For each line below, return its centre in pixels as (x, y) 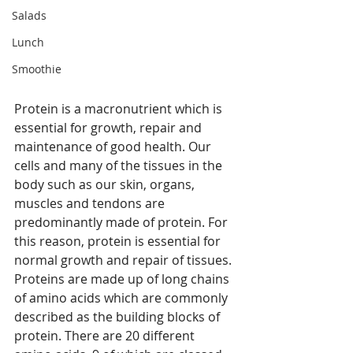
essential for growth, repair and (110, 128)
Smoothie (37, 69)
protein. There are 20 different (106, 336)
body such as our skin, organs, (106, 185)
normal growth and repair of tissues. (124, 260)
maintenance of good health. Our (114, 147)
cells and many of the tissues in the (120, 166)
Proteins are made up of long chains (123, 279)
